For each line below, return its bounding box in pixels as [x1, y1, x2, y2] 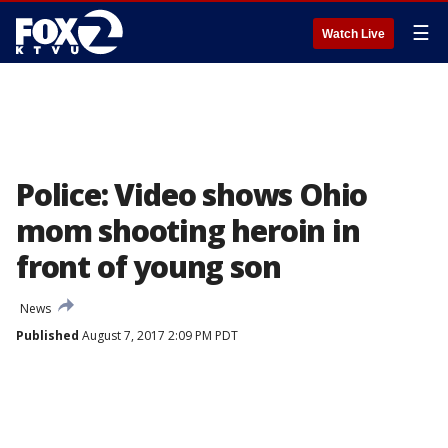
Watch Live [322, 27, 385, 41]
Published [16, 327, 79, 344]
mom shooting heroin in [16, 210, 360, 251]
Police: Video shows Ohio [16, 174, 368, 215]
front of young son [16, 246, 281, 287]
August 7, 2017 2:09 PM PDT [79, 327, 238, 344]
